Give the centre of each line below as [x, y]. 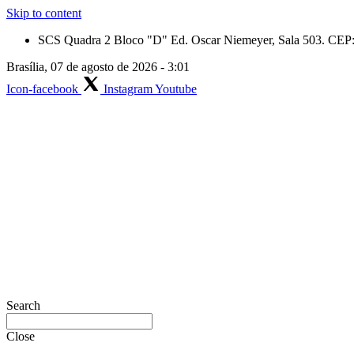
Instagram [128, 89]
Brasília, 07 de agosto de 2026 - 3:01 [98, 67]
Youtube [176, 89]
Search [23, 305]
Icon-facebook [42, 89]
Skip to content [44, 13]
